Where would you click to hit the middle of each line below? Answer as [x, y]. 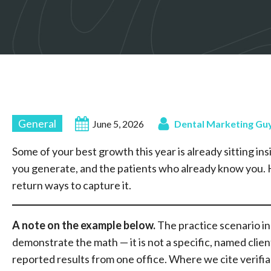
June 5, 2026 [118, 123]
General [37, 123]
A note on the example [67, 225]
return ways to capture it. [72, 185]
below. [139, 225]
